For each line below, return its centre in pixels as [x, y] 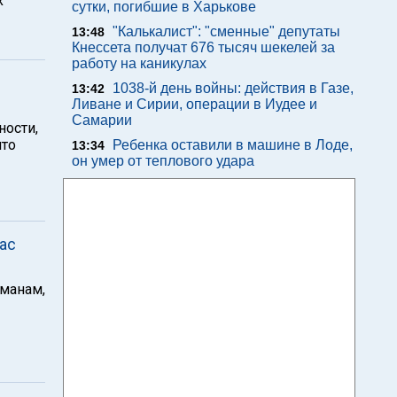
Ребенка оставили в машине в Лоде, [233, 145]
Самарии [102, 120]
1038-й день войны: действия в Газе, [233, 88]
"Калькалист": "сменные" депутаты [226, 31]
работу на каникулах [139, 63]
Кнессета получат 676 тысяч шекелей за [203, 47]
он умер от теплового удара [163, 161]
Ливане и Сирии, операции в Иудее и [195, 104]
